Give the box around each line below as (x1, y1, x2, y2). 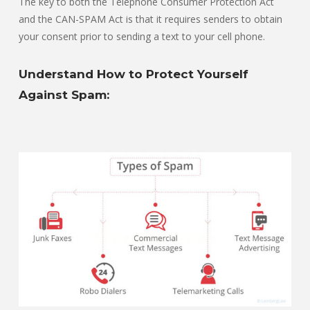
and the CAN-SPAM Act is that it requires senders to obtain (19, 12, 282, 26)
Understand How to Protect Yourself (19, 67, 248, 82)
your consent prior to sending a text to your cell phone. (19, 30, 265, 44)
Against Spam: (19, 88, 109, 102)
